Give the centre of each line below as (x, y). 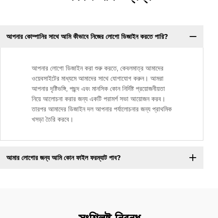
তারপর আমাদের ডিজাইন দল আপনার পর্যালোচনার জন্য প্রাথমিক (102, 109)
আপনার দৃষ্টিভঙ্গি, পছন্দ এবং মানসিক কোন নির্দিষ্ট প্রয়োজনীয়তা (98, 89)
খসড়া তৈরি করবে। (53, 119)
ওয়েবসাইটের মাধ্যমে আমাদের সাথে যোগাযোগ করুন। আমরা (98, 79)
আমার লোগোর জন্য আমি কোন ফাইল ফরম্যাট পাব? (63, 157)
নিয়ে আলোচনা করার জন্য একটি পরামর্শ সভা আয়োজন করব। (99, 99)
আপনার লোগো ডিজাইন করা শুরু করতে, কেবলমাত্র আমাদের (98, 68)
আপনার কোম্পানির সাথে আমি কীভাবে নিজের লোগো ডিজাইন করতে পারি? (87, 36)
